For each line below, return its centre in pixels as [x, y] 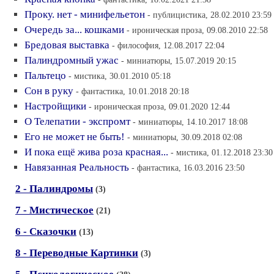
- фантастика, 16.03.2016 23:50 [188, 167]
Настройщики [55, 106]
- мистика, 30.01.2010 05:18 [120, 76]
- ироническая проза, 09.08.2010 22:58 [197, 30]
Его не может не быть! [75, 136]
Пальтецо [45, 75]
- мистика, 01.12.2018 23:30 [222, 152]
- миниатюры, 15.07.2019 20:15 [179, 60]
